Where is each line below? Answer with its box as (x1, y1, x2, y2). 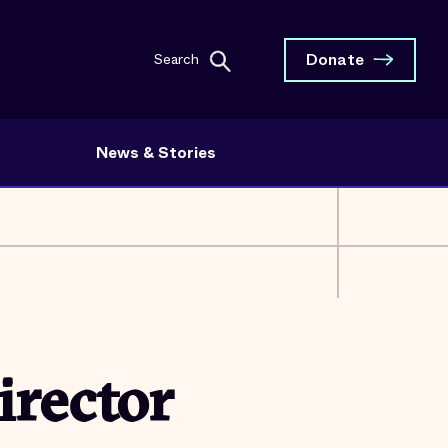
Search (154, 48, 199, 69)
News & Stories (95, 141, 216, 164)
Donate (306, 47, 364, 71)
